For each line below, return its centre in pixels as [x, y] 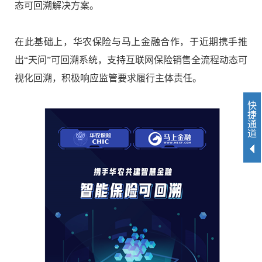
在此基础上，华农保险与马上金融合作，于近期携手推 [131, 42]
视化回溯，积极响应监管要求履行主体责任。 [108, 78]
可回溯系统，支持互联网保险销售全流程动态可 [149, 60]
